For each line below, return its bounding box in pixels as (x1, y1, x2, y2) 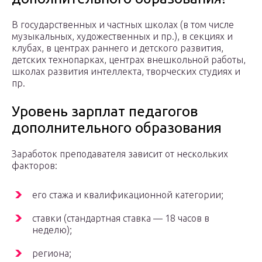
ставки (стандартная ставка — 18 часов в (32, 213, 209, 224)
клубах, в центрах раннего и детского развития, (12, 43, 223, 54)
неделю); (32, 225, 72, 236)
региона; (32, 248, 71, 259)
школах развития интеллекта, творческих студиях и (12, 66, 240, 77)
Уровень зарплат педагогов (12, 104, 198, 120)
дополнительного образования (12, 120, 222, 136)
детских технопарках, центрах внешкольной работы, (12, 54, 246, 65)
